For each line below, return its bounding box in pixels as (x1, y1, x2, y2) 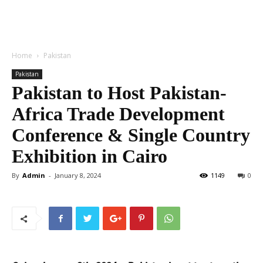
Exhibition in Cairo (12, 146, 167, 167)
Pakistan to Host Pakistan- (12, 82, 227, 103)
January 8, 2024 (55, 171, 101, 180)
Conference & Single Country (12, 124, 250, 146)
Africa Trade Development (12, 103, 225, 124)
